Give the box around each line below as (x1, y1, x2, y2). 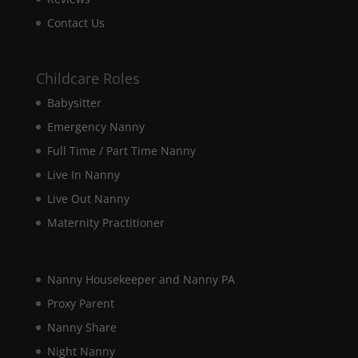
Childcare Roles (35, 68, 140, 88)
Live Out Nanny (46, 190, 129, 206)
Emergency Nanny (46, 118, 145, 134)
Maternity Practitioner (46, 214, 165, 230)
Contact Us (46, 15, 105, 31)
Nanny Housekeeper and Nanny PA (46, 271, 235, 287)
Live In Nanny (46, 166, 120, 182)
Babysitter (46, 94, 101, 110)
